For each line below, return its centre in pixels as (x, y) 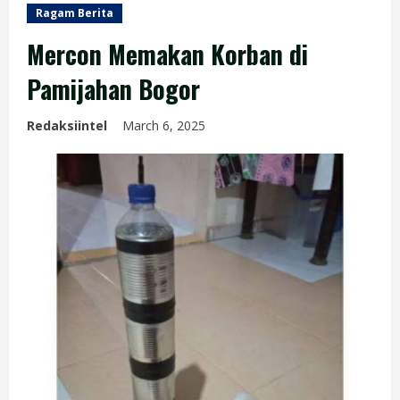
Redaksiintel (67, 125)
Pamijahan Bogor (113, 89)
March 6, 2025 (166, 125)
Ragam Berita (75, 13)
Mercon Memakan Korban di (167, 54)
